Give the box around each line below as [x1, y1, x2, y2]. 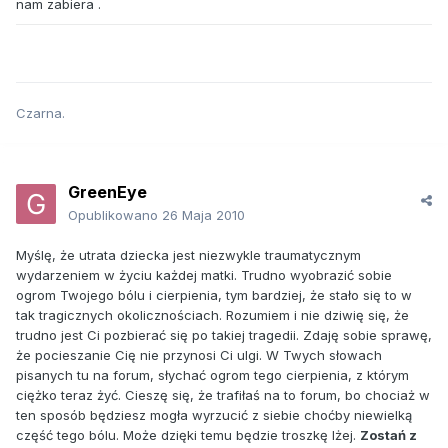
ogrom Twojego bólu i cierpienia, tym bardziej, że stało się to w [16, 287, 412, 304]
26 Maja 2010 [162, 207, 245, 224]
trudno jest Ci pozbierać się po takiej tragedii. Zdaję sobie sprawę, [16, 327, 432, 344]
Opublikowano [68, 207, 162, 224]
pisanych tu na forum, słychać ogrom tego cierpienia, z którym [16, 367, 409, 384]
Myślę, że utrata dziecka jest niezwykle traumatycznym [16, 247, 361, 264]
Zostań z [360, 427, 417, 444]
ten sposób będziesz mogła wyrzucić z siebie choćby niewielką [16, 407, 412, 424]
